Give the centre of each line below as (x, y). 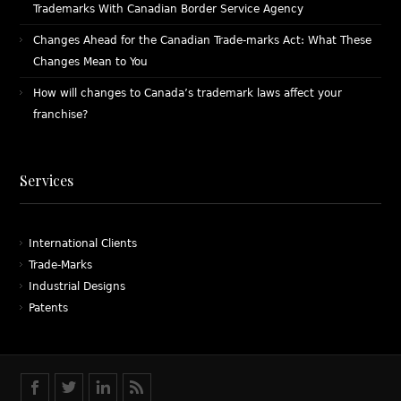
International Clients (83, 244)
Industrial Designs (77, 287)
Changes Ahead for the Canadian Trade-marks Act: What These (203, 41)
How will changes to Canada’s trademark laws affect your (188, 94)
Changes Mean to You (91, 62)
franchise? (61, 115)
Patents (49, 308)
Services (47, 181)
